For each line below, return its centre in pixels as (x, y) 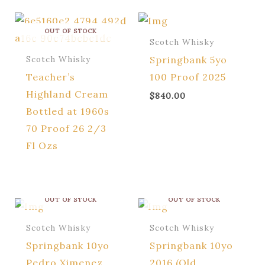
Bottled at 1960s (67, 112)
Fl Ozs (42, 146)
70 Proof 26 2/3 (66, 129)
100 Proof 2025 (188, 77)
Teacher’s (50, 77)
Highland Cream (67, 94)
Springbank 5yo (189, 60)
